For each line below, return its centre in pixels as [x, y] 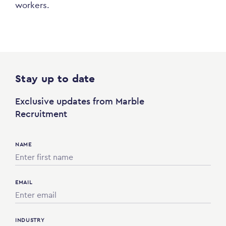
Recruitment [41, 114]
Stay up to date [55, 78]
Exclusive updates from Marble [80, 101]
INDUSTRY [30, 220]
